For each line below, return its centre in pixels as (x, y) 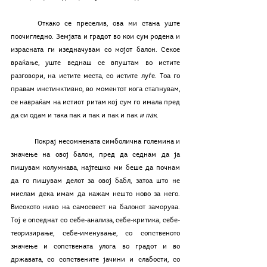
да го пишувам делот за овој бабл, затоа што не (95, 181)
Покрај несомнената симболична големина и (23, 142)
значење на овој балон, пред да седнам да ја (95, 155)
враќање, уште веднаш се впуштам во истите (95, 63)
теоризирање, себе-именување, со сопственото (95, 234)
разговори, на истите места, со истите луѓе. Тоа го (95, 76)
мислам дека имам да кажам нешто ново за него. (95, 194)
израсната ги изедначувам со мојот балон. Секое (95, 50)
